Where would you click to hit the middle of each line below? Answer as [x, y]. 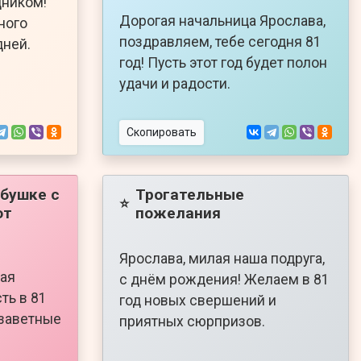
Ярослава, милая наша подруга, [222, 258]
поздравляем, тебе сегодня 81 [220, 41]
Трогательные [190, 194]
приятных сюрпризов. [192, 321]
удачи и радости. [175, 83]
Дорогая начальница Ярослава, [222, 21]
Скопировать [162, 132]
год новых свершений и [198, 300]
